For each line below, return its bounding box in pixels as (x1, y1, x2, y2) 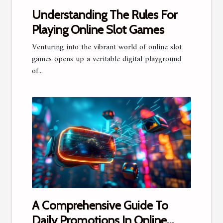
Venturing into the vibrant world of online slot (32, 40, 182, 54)
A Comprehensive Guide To (32, 198, 168, 213)
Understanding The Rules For (32, 7, 177, 22)
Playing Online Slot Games (32, 22, 164, 37)
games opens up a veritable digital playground (32, 52, 181, 66)
